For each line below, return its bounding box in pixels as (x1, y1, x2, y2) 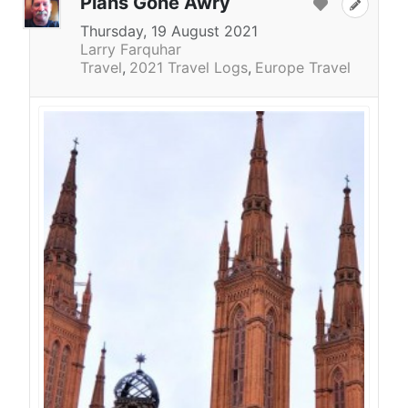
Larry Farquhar (80, 39, 181, 58)
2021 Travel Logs (129, 57, 248, 76)
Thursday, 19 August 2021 (80, 21, 258, 40)
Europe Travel (255, 57, 351, 76)
